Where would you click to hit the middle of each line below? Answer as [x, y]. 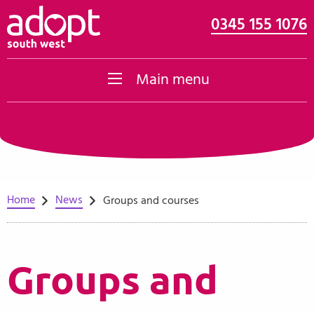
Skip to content [55, 26]
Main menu [173, 79]
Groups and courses [151, 200]
